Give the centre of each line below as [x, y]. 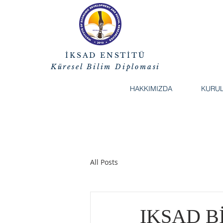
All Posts [104, 162]
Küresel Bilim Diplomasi [106, 67]
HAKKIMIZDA [151, 89]
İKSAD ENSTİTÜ [106, 55]
